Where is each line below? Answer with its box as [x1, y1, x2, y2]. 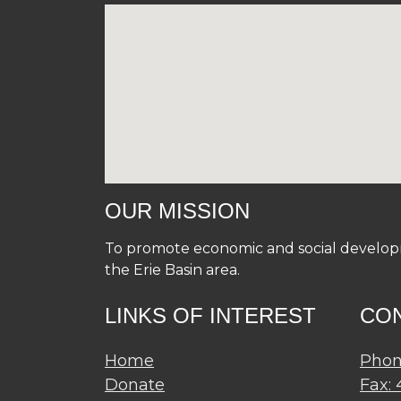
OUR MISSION [105, 198, 250, 223]
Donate [105, 374, 165, 395]
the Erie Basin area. [105, 260, 240, 278]
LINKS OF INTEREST [105, 303, 316, 328]
